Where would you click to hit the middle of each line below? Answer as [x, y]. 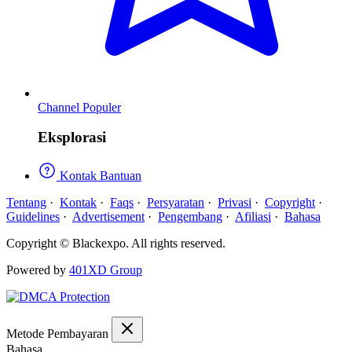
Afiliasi [253, 216]
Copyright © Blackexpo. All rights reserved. [116, 243]
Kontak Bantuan [101, 175]
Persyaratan [176, 202]
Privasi [235, 202]
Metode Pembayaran [59, 333]
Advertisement [108, 216]
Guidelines [33, 216]
